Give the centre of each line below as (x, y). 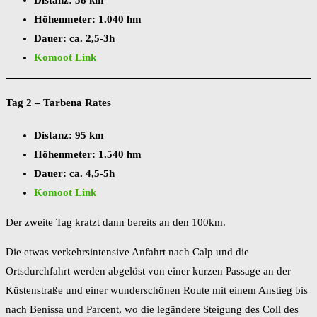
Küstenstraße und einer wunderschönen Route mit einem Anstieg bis (157, 290)
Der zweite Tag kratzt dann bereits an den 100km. (116, 223)
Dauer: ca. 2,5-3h (74, 38)
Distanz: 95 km (69, 136)
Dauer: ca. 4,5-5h (74, 174)
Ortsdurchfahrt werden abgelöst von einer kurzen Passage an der (148, 271)
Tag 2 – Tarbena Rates (58, 102)
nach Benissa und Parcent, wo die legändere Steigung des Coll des (152, 310)
